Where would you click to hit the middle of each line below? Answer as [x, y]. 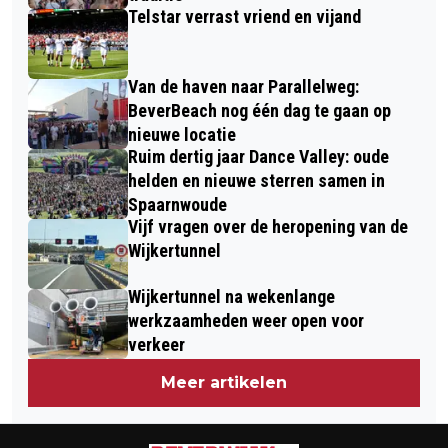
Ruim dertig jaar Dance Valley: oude [258, 157]
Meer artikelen [224, 383]
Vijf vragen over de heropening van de [268, 227]
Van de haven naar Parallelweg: [243, 87]
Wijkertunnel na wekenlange [231, 297]
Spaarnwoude [177, 205]
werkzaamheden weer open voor [246, 321]
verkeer [156, 345]
